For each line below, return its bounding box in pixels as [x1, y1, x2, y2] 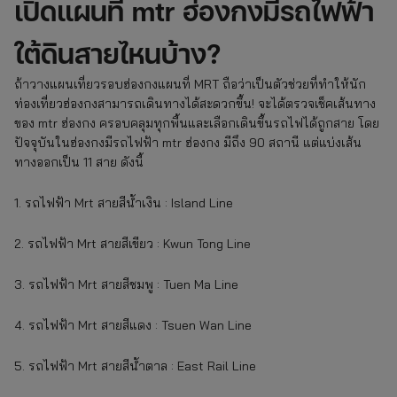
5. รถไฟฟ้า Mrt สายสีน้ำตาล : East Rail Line [14, 357, 256, 374]
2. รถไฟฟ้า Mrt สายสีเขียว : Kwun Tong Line [14, 235, 251, 252]
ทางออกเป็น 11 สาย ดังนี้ [14, 153, 144, 170]
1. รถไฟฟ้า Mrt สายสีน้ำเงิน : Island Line [14, 194, 233, 211]
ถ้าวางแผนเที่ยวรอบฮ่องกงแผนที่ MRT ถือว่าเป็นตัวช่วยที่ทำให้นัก [14, 75, 366, 92]
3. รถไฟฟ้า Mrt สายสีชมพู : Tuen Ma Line [14, 276, 238, 292]
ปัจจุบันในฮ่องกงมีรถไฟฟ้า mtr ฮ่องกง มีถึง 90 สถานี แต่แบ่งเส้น [14, 134, 362, 151]
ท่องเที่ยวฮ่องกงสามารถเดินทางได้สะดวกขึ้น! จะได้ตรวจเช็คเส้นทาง [14, 95, 376, 112]
